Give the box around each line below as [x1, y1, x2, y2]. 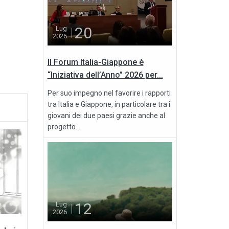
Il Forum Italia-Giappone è [47, 57, 144, 67]
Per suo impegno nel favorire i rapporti [47, 89, 171, 98]
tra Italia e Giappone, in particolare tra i [47, 100, 170, 109]
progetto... [47, 123, 80, 131]
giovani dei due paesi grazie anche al [47, 111, 165, 120]
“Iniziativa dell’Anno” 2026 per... [47, 70, 163, 80]
